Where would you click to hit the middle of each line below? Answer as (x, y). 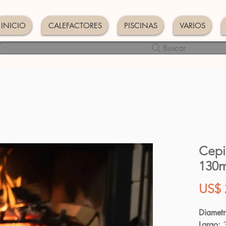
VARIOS (192, 25)
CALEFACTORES (75, 25)
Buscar (174, 48)
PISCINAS (141, 25)
